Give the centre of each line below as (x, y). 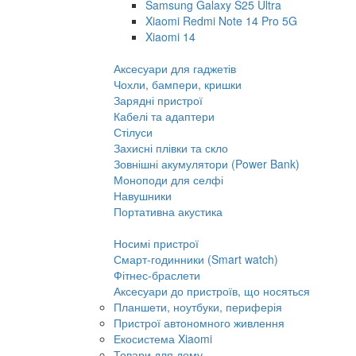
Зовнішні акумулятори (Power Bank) (207, 164)
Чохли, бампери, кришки (178, 84)
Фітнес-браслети (157, 275)
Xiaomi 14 (170, 37)
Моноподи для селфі (168, 180)
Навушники (143, 195)
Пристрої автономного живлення (199, 323)
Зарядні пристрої (158, 100)
